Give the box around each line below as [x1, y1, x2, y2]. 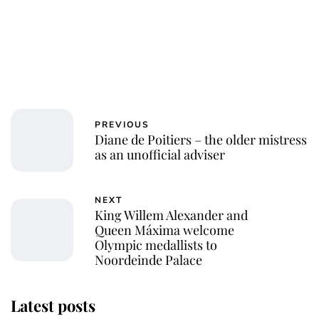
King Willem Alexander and [95, 206, 248, 224]
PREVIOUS [95, 119, 150, 131]
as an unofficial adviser [95, 146, 225, 164]
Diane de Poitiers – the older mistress [95, 131, 307, 149]
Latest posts [11, 294, 95, 316]
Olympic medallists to [95, 236, 217, 253]
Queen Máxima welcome [95, 221, 234, 239]
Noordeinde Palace [95, 251, 202, 268]
